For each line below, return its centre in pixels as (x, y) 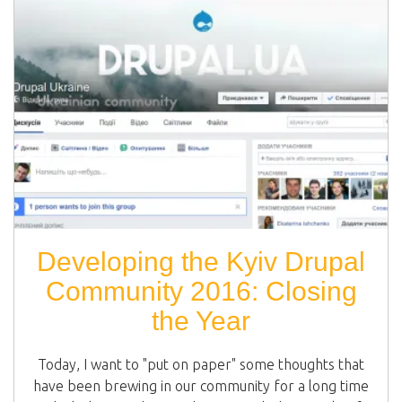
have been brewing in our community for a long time (201, 385)
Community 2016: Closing (201, 291)
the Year (201, 320)
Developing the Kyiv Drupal (201, 261)
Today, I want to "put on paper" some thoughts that (201, 364)
